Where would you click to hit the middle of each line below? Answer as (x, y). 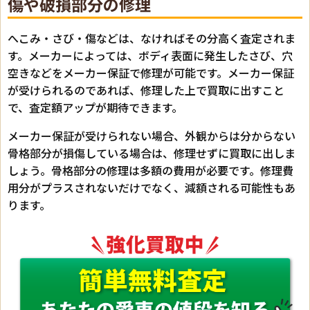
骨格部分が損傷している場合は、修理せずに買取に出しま (152, 153)
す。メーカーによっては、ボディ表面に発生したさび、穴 (150, 56)
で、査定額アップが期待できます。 (95, 108)
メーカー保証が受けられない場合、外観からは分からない (152, 136)
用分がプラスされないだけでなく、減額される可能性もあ (152, 188)
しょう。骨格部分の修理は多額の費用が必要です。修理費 (151, 171)
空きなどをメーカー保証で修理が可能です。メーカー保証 (151, 73)
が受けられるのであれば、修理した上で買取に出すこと (146, 90)
